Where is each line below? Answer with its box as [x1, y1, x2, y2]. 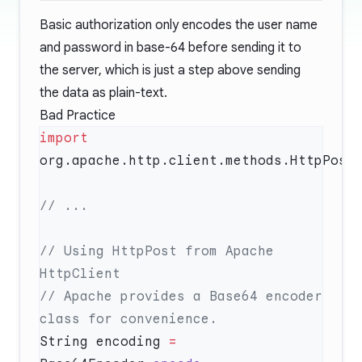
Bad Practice [40, 107, 116, 124]
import [40, 130, 88, 146]
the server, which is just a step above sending [40, 62, 301, 78]
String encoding [40, 334, 169, 350]
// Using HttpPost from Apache [40, 243, 274, 259]
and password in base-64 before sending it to [40, 40, 301, 56]
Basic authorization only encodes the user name [40, 17, 318, 33]
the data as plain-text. [40, 85, 167, 101]
